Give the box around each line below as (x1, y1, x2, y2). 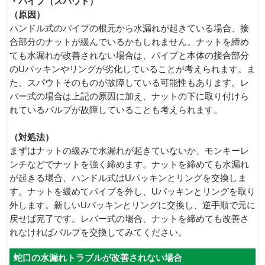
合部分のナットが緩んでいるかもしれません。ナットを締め (9, 37, 249, 47)
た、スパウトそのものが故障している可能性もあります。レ (9, 77, 249, 88)
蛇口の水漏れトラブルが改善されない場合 (14, 253, 182, 263)
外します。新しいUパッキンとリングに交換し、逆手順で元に (9, 200, 256, 210)
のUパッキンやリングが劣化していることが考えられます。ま (9, 64, 256, 74)
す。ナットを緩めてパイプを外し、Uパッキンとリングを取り (9, 186, 256, 196)
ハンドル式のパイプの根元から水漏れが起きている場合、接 (9, 23, 249, 33)
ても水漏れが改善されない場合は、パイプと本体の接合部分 (9, 50, 249, 60)
